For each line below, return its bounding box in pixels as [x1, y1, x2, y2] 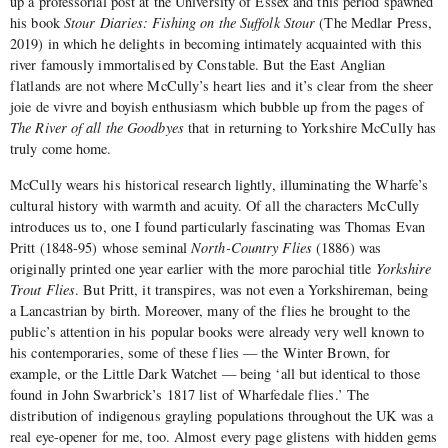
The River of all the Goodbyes [10, 118, 184, 138]
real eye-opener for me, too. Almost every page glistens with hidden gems [10, 426, 438, 446]
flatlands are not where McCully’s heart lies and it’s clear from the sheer [10, 76, 434, 96]
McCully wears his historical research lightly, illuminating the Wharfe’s [10, 174, 429, 194]
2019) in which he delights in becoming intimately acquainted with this [10, 34, 423, 54]
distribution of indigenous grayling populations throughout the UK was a [10, 405, 434, 425]
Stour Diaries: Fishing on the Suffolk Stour [63, 13, 316, 33]
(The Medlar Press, [315, 13, 433, 33]
